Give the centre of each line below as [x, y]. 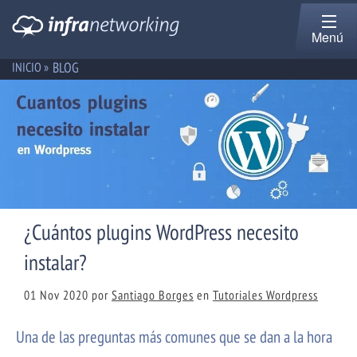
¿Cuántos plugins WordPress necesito [161, 232]
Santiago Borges [153, 295]
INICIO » [30, 67]
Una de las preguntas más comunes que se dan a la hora [174, 337]
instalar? [55, 263]
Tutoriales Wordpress [265, 295]
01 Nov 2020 [56, 295]
